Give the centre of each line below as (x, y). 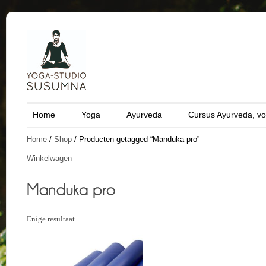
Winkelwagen (49, 158)
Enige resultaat (51, 219)
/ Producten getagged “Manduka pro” (136, 139)
